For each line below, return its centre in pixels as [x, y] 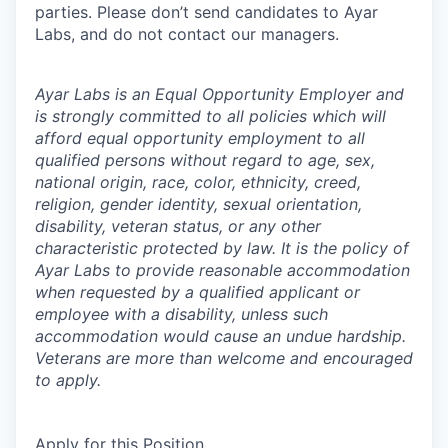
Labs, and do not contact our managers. [187, 34]
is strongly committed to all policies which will [210, 116]
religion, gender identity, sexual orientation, [198, 204]
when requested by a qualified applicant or [197, 292]
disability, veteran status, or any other [178, 226]
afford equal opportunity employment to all [200, 138]
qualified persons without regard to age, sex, [205, 160]
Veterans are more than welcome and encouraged [224, 358]
